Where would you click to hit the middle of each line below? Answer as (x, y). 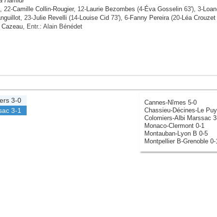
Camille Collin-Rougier (43, 9)
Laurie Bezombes (111, 9)
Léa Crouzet (199, 17)
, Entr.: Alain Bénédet (53, 26)
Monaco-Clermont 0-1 (174, 125)
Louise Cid (94, 17)
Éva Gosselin (163, 9)
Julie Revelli (50, 17)
